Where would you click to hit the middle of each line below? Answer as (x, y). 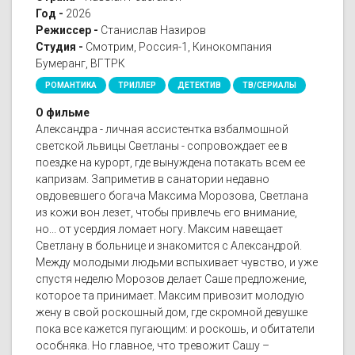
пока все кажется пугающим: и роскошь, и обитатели (175, 329)
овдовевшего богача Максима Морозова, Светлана (172, 196)
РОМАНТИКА (71, 86)
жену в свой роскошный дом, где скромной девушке (172, 313)
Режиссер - (67, 31)
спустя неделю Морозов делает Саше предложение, (171, 279)
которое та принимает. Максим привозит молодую (170, 296)
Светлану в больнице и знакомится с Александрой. (169, 246)
